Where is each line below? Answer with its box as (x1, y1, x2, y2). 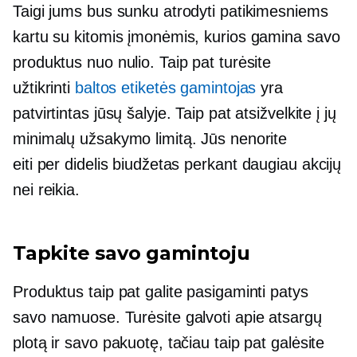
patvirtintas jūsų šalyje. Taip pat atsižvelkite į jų (13, 104, 336, 122)
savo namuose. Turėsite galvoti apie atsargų (13, 308, 322, 326)
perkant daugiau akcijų (179, 155, 342, 173)
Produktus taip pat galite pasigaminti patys (13, 283, 308, 300)
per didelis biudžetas (37, 155, 180, 173)
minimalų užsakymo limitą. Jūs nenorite (13, 130, 288, 147)
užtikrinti (13, 79, 75, 96)
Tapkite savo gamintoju (13, 241, 250, 265)
